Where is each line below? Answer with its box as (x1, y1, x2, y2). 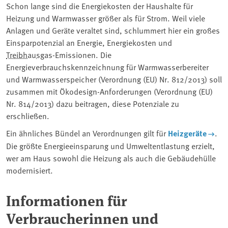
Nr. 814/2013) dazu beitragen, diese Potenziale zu (6, 98, 179, 109)
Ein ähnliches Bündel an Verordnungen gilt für (6, 127, 168, 139)
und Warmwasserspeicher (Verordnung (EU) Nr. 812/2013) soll (6, 73, 222, 85)
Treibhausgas (6, 49, 52, 61)
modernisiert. (6, 164, 53, 176)
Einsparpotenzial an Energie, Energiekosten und (6, 37, 172, 48)
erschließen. (6, 110, 49, 122)
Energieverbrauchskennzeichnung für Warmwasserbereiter (6, 61, 209, 73)
